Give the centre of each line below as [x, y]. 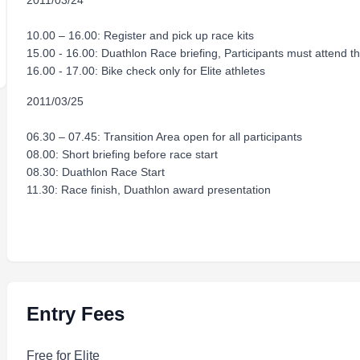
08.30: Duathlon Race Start [99, 172]
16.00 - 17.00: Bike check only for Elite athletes [146, 71]
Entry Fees [76, 314]
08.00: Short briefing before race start [122, 154]
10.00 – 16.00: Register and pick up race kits [140, 35]
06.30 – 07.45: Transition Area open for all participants [164, 137]
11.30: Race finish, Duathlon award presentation [149, 190]
